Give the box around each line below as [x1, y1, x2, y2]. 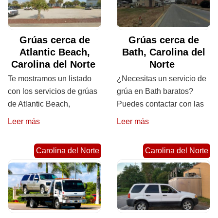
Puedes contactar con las [117, 100, 204, 109]
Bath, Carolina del [122, 47, 205, 58]
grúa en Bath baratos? [117, 87, 193, 96]
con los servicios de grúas [8, 87, 97, 96]
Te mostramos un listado [8, 74, 91, 83]
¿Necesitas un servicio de [117, 74, 206, 83]
